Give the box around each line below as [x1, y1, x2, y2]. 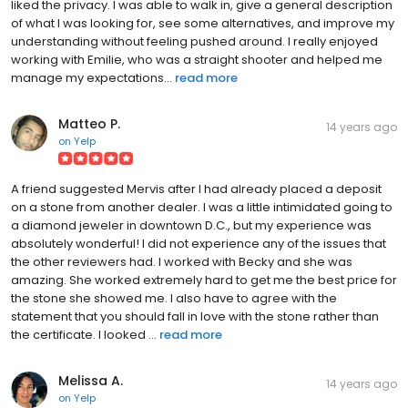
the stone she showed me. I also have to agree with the [11, 289, 337, 307]
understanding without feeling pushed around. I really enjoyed [11, 32, 378, 50]
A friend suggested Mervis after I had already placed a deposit [11, 179, 382, 198]
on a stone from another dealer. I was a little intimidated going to [11, 198, 393, 216]
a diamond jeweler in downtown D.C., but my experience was [11, 216, 372, 234]
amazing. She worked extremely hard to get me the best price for [11, 270, 397, 289]
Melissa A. [58, 371, 123, 390]
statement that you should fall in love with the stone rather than [11, 307, 379, 325]
